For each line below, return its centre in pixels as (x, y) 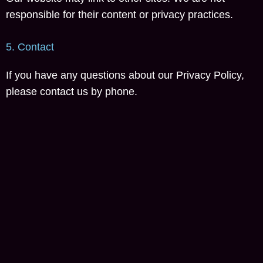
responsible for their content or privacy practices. (119, 15)
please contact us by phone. (72, 92)
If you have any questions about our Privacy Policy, (125, 75)
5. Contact (30, 47)
